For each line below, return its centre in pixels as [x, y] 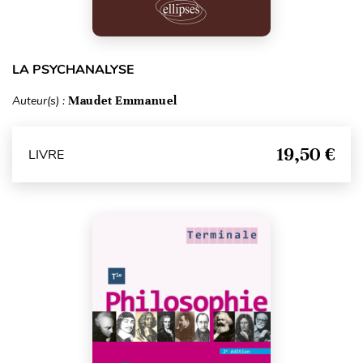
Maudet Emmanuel [123, 100]
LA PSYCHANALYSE [73, 70]
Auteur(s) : [40, 101]
